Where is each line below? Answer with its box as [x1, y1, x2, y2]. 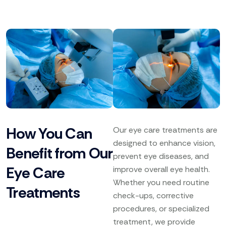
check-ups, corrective [113, 190, 194, 201]
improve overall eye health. [113, 164, 210, 175]
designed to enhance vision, [113, 138, 215, 149]
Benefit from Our [6, 143, 112, 163]
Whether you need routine [113, 177, 209, 188]
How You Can [6, 124, 92, 144]
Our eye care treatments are [113, 125, 217, 136]
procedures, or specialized [113, 203, 209, 214]
